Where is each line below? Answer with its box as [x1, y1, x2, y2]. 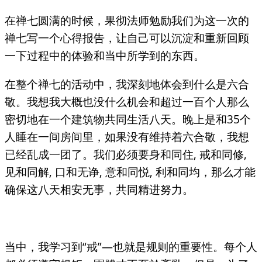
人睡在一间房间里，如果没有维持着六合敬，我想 [5, 129, 249, 144]
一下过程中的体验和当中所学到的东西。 [5, 47, 205, 63]
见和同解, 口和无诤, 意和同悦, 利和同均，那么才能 [5, 164, 256, 180]
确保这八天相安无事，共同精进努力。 [5, 181, 194, 197]
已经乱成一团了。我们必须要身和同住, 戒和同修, [5, 146, 247, 162]
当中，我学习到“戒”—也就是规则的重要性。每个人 [5, 239, 257, 255]
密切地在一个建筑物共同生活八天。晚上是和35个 [5, 111, 251, 127]
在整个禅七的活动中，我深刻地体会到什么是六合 [5, 76, 249, 92]
